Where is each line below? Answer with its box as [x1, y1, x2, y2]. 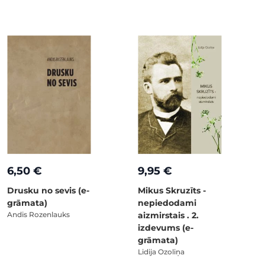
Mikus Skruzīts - [138, 185, 206, 196]
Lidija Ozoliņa [138, 247, 185, 256]
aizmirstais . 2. [138, 210, 199, 221]
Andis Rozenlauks [7, 210, 70, 219]
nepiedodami [138, 198, 196, 208]
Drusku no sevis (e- [7, 185, 89, 196]
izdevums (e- [138, 222, 193, 233]
